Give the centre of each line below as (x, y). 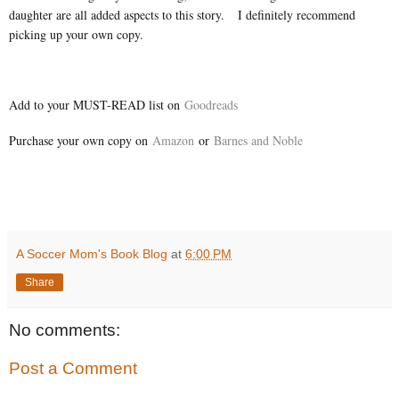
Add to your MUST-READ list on (97, 104)
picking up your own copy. (78, 34)
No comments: (65, 330)
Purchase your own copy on (81, 140)
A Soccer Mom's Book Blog (92, 253)
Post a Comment (73, 369)
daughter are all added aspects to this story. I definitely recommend (182, 14)
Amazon (173, 140)
